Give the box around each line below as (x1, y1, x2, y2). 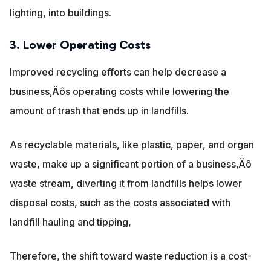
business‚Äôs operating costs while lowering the (10, 85, 229, 98)
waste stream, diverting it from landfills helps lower (10, 177, 242, 190)
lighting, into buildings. (10, 7, 111, 19)
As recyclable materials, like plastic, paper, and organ (10, 139, 254, 151)
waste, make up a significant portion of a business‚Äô (10, 158, 252, 171)
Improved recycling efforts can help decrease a (10, 66, 226, 79)
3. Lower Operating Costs (10, 38, 151, 53)
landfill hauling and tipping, (10, 216, 131, 229)
